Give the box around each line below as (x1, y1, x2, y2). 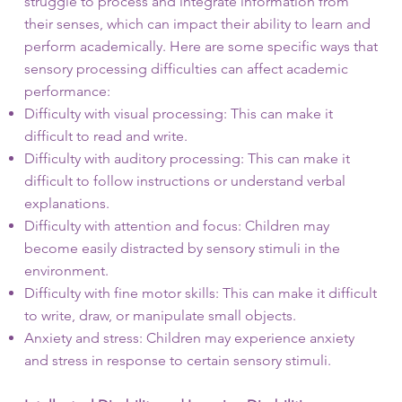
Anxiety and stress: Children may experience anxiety (23, 329, 354, 346)
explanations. (23, 195, 109, 212)
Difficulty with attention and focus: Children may (23, 217, 329, 234)
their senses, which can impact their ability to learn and (23, 15, 371, 32)
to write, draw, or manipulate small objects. (23, 307, 296, 324)
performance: (23, 83, 110, 100)
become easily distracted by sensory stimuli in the (23, 240, 340, 257)
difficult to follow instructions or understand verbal (23, 172, 345, 189)
